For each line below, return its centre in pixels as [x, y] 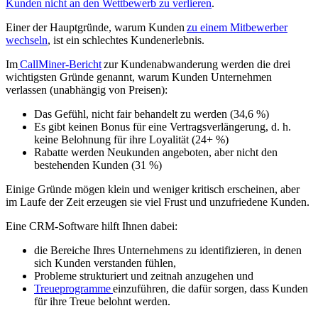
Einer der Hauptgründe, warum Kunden [96, 27]
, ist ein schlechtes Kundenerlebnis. [126, 40]
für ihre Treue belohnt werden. [102, 301]
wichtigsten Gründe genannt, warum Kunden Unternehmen [139, 77]
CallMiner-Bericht [60, 64]
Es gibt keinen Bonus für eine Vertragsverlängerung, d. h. [163, 126]
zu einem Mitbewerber [237, 27]
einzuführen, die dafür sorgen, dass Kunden [210, 288]
